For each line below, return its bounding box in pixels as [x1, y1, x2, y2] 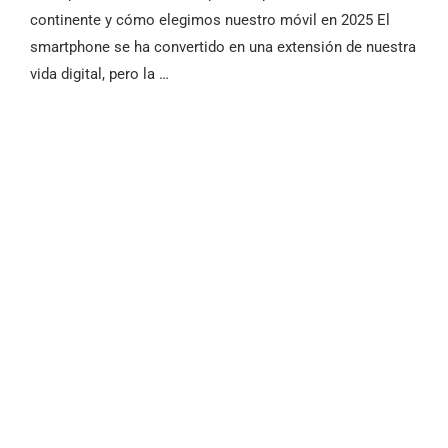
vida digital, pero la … [29, 65, 169, 83]
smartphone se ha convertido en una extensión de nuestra [29, 38, 416, 56]
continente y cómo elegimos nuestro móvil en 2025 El [29, 11, 390, 29]
